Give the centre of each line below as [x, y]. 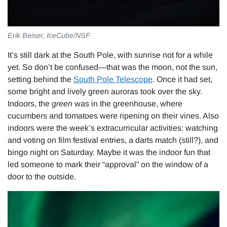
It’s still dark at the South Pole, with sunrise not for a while [110, 55]
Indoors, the [30, 103]
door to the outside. [42, 176]
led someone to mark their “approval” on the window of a [108, 164]
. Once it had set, [182, 79]
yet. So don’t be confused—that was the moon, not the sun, [112, 67]
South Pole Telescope [113, 79]
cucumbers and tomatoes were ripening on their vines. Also [113, 116]
